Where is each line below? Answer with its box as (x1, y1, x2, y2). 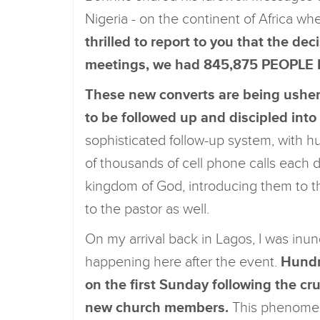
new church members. (85, 299, 229, 316)
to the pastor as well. (85, 201, 209, 218)
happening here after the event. (85, 254, 277, 271)
